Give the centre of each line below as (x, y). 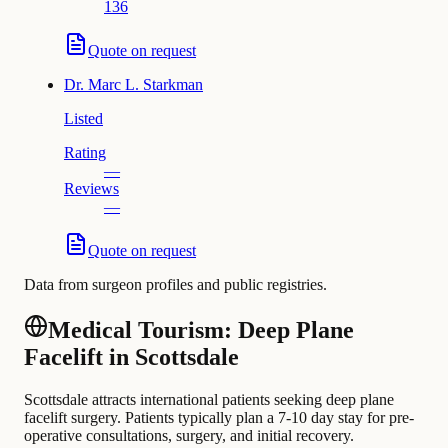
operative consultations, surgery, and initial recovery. (189, 435)
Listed (83, 119)
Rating (85, 153)
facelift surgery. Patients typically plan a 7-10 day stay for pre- (219, 417)
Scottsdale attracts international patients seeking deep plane (209, 399)
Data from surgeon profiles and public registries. (175, 285)
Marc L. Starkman (145, 85)
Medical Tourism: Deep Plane (201, 330)
